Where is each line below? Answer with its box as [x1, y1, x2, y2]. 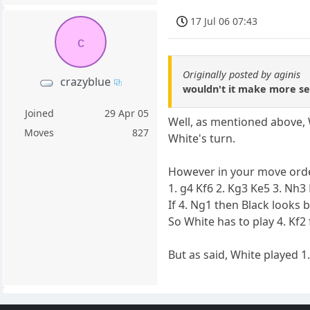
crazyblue [60, 74, 111, 90]
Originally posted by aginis [183, 67, 301, 81]
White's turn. [168, 130, 236, 146]
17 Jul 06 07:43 [190, 14, 258, 28]
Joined [24, 107, 54, 120]
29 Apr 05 [104, 107, 149, 120]
